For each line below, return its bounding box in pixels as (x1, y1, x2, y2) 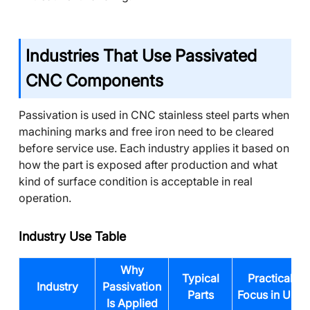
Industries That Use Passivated (26, 46, 257, 66)
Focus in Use (237, 288, 302, 302)
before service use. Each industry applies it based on (19, 141, 289, 155)
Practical (247, 271, 293, 285)
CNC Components (26, 71, 163, 91)
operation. (19, 191, 71, 205)
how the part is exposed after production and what (19, 158, 277, 172)
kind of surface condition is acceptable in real (19, 174, 253, 188)
